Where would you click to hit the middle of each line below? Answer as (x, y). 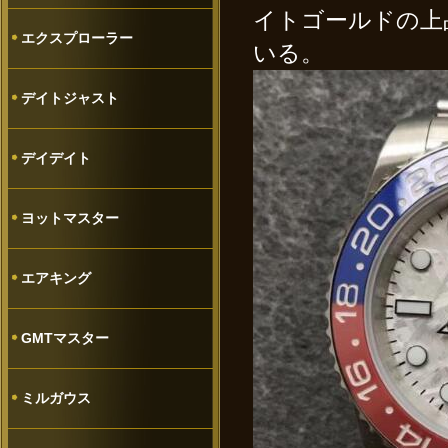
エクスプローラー (77, 38)
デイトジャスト (70, 98)
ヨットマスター (70, 218)
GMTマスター (65, 338)
